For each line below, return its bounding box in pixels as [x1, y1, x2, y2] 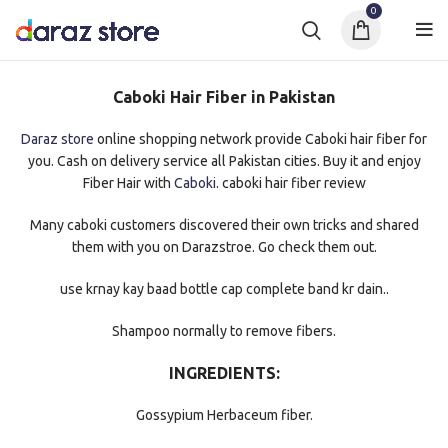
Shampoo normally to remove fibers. [112, 323, 336, 339]
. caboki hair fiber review [215, 175, 366, 191]
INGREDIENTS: [168, 364, 280, 382]
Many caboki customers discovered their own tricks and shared [29, 217, 419, 233]
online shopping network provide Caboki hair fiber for [94, 131, 427, 147]
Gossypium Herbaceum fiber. [135, 407, 313, 423]
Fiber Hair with [82, 175, 174, 191]
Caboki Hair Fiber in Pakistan [113, 88, 335, 106]
